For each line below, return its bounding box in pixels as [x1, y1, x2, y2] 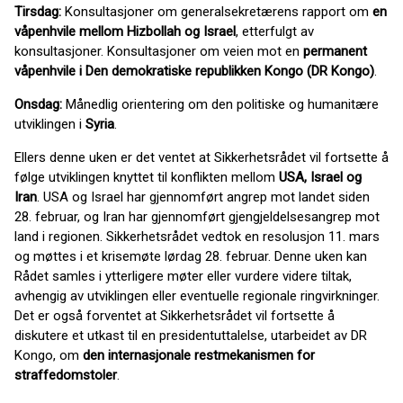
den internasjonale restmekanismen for [83, 347, 315, 364]
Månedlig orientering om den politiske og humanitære [62, 96, 379, 113]
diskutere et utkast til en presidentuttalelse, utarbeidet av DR [14, 327, 367, 345]
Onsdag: [14, 96, 62, 113]
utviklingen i [14, 116, 85, 133]
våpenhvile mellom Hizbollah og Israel [14, 23, 236, 40]
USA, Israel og [279, 169, 362, 186]
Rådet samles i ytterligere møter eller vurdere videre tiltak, [14, 268, 352, 285]
